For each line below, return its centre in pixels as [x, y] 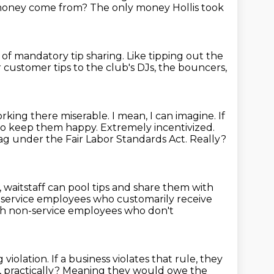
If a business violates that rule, [126, 259]
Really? [208, 139]
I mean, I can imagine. [165, 116]
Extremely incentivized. [157, 128]
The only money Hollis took [157, 8]
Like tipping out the [175, 56]
